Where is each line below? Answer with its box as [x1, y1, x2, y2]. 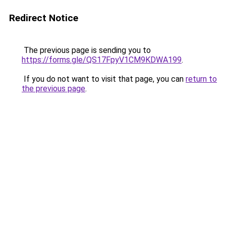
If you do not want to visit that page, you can [22, 74, 186, 84]
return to [186, 74, 217, 84]
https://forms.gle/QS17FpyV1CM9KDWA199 [22, 55, 182, 65]
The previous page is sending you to [22, 45, 151, 55]
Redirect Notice [9, 12, 78, 24]
